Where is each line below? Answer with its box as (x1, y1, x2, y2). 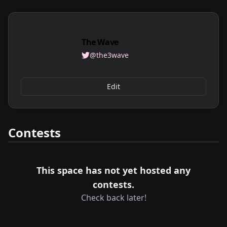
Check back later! (81, 192, 146, 203)
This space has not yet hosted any (36, 164, 191, 176)
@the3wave (90, 50, 129, 60)
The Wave (82, 36, 119, 48)
